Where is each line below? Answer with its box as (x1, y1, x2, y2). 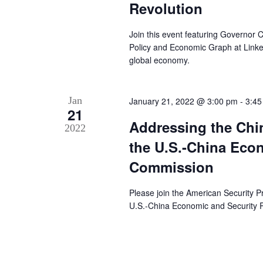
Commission (129, 157, 214, 177)
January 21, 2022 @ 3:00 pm (129, 95, 238, 107)
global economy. (129, 54, 190, 66)
